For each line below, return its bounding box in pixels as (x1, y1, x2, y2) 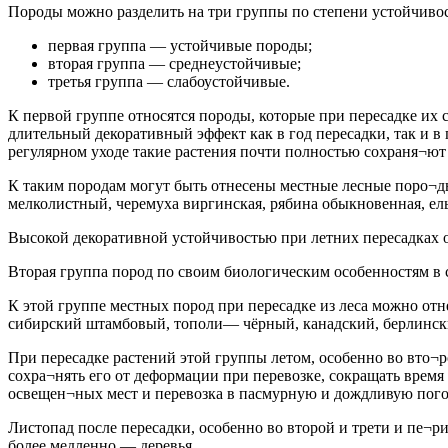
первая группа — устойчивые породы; (48, 37, 312, 55)
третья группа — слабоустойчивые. (48, 73, 290, 91)
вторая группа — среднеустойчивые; (48, 55, 301, 73)
